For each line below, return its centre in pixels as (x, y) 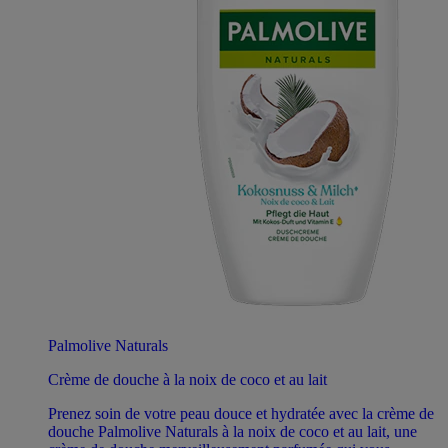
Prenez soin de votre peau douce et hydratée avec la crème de (241, 413)
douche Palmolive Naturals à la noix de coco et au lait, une (232, 431)
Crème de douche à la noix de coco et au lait (187, 379)
